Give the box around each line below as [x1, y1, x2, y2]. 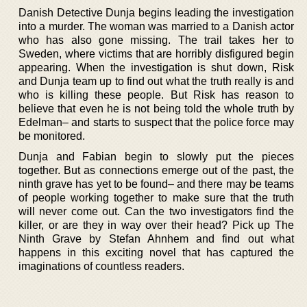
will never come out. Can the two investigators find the [19, 205, 294, 217]
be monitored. [19, 130, 85, 142]
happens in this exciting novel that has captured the [19, 246, 294, 258]
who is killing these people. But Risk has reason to [19, 88, 294, 101]
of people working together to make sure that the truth [19, 191, 294, 204]
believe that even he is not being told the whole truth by [19, 102, 294, 114]
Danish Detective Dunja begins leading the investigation [19, 6, 294, 19]
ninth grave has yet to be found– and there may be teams [19, 177, 294, 190]
